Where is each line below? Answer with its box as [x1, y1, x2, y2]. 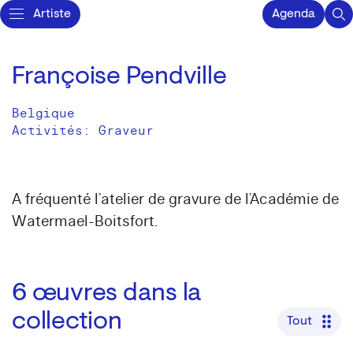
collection [12, 310, 122, 335]
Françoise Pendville [12, 65, 227, 90]
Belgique [12, 106, 75, 121]
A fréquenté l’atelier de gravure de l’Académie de [12, 190, 339, 209]
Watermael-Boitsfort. [12, 212, 158, 231]
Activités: [12, 123, 98, 139]
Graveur [98, 123, 154, 139]
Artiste [33, 8, 71, 20]
